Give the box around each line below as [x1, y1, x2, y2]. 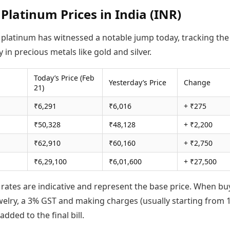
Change [184, 78, 210, 88]
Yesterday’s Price [109, 78, 166, 88]
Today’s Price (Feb [34, 73, 94, 83]
